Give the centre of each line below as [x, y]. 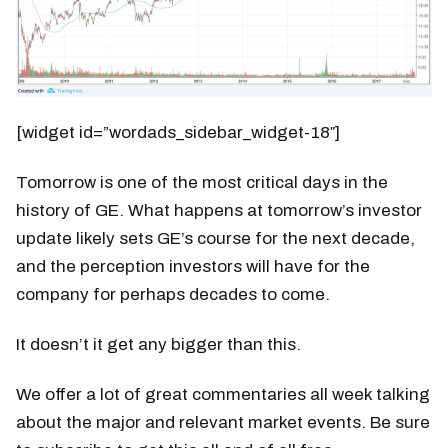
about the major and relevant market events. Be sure [223, 422]
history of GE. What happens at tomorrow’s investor [219, 210]
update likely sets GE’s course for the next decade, [215, 238]
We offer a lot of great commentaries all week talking [223, 394]
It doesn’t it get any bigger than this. [158, 344]
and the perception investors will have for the [193, 266]
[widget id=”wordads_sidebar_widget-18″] [178, 132]
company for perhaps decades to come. [173, 294]
